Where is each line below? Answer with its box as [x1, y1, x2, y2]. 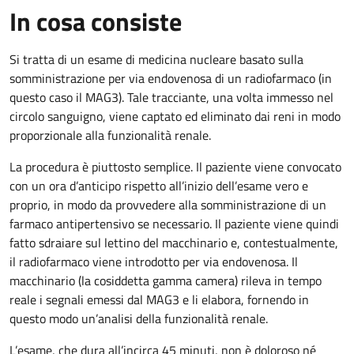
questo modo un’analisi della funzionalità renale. [9, 309, 268, 328]
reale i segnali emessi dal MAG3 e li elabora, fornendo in [9, 290, 309, 309]
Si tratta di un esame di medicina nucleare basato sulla [9, 50, 303, 69]
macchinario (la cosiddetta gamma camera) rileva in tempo [9, 271, 322, 290]
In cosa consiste [9, 2, 182, 40]
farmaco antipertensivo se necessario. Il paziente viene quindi [9, 214, 339, 233]
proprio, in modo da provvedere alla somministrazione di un [9, 195, 326, 214]
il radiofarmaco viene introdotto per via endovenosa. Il [9, 252, 298, 271]
